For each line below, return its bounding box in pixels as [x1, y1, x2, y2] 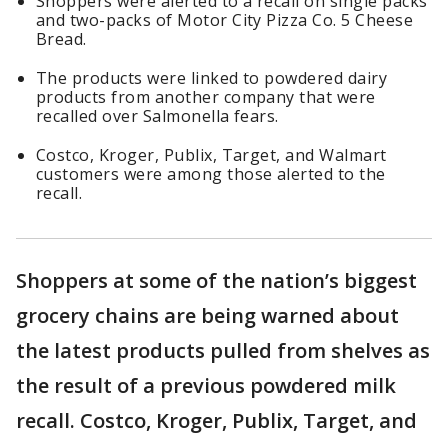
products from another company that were [36, 86, 376, 109]
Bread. [36, 28, 87, 51]
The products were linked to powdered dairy [36, 67, 388, 90]
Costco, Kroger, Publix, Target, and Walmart [36, 144, 387, 167]
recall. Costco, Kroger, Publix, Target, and [16, 407, 417, 435]
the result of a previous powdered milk [16, 372, 396, 400]
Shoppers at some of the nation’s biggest [16, 267, 417, 295]
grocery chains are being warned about [16, 302, 399, 330]
